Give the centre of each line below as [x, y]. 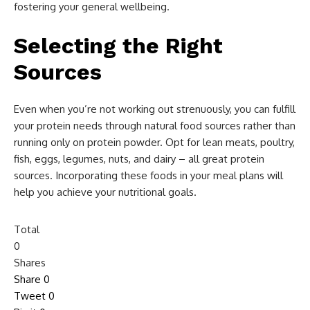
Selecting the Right [118, 45]
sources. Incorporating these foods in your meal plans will [148, 175]
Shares [30, 262]
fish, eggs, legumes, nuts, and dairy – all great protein [139, 158]
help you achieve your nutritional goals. [105, 192]
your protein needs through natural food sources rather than [155, 125]
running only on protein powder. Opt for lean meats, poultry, [154, 142]
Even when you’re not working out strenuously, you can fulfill [155, 109]
